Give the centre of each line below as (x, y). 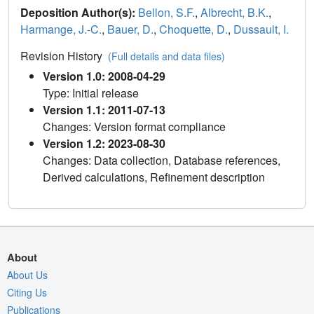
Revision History (64, 56)
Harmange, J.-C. (61, 29)
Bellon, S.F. (166, 13)
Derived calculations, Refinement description (154, 177)
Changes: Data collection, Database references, (162, 161)
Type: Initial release (91, 93)
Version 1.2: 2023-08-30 (104, 144)
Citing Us (27, 293)
